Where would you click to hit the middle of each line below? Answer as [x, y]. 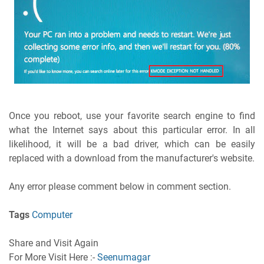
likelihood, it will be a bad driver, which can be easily [132, 144]
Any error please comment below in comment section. [120, 187]
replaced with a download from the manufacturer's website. [132, 159]
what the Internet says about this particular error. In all [132, 130]
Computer [52, 215]
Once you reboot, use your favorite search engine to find [132, 116]
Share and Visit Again [54, 243]
